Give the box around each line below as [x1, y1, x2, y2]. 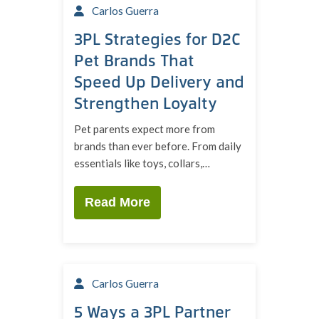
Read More [85, 195, 151, 209]
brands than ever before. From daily [74, 140, 241, 152]
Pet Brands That [74, 49, 194, 70]
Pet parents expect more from [74, 122, 215, 135]
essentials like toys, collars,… [74, 157, 210, 169]
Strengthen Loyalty [74, 92, 217, 113]
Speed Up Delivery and [74, 70, 244, 92]
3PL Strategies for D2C [74, 28, 241, 49]
